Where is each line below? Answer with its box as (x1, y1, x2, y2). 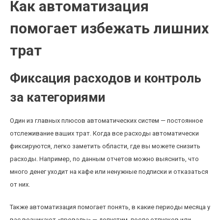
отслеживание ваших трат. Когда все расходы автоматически (10, 130, 199, 137)
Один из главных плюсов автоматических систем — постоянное (10, 117, 203, 124)
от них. (10, 181, 30, 188)
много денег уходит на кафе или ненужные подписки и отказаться (10, 168, 208, 175)
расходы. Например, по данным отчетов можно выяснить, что (10, 155, 199, 163)
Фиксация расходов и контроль (10, 71, 201, 85)
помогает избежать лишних (10, 20, 209, 37)
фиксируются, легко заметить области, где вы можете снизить (10, 142, 200, 150)
